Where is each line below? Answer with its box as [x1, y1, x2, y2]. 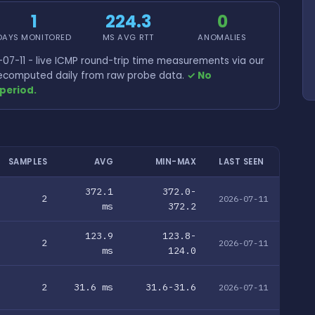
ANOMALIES [198, 32, 247, 44]
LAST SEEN [219, 155, 264, 167]
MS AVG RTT [102, 32, 154, 44]
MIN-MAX [155, 155, 196, 167]
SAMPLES [8, 155, 47, 167]
